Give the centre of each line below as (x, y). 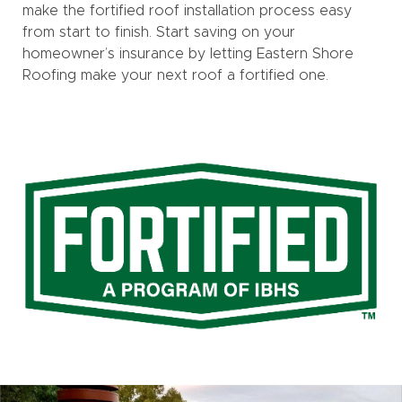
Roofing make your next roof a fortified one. (175, 75)
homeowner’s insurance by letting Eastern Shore (188, 53)
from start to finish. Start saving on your (159, 32)
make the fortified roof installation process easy (187, 10)
